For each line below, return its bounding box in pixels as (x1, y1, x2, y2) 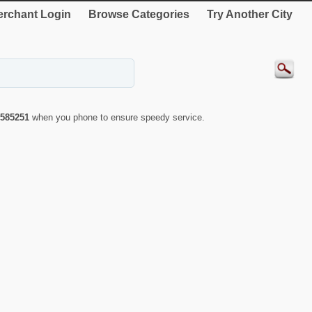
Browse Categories (88, 8, 189, 20)
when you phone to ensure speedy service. (32, 112, 205, 123)
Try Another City (207, 8, 292, 20)
